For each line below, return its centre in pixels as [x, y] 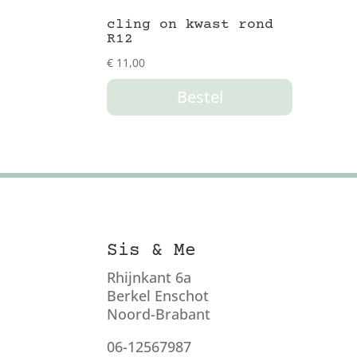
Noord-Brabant [159, 314]
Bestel [200, 97]
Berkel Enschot [158, 295]
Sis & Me [152, 251]
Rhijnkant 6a [149, 277]
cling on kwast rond [190, 25]
